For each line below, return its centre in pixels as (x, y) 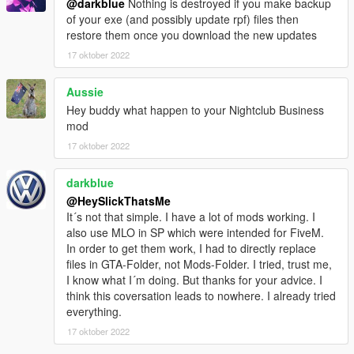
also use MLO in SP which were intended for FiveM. (195, 232)
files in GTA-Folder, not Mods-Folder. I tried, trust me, (199, 264)
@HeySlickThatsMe (119, 200)
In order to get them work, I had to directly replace (191, 248)
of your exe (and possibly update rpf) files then (183, 19)
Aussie (85, 91)
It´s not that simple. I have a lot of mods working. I (191, 216)
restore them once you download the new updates (192, 34)
